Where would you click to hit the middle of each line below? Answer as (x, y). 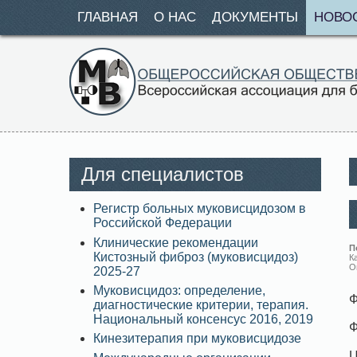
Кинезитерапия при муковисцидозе (197, 339)
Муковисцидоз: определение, (179, 290)
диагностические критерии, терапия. (201, 304)
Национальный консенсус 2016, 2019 (203, 319)
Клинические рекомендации (176, 242)
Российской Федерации (163, 223)
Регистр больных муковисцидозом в (200, 209)
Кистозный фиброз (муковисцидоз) (196, 257)
